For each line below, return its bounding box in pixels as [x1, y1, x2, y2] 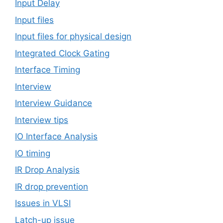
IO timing [15, 148, 50, 158]
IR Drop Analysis [15, 165, 80, 175]
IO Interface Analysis [15, 131, 98, 142]
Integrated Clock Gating [15, 48, 110, 58]
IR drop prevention [15, 181, 88, 192]
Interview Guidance [15, 98, 92, 109]
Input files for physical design [15, 31, 131, 42]
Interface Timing [15, 65, 80, 75]
